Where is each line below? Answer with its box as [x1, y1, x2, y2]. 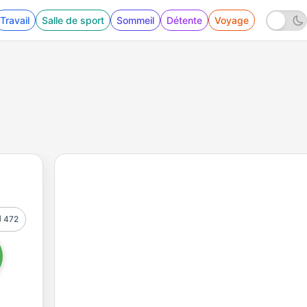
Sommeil [116, 14, 154, 26]
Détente [167, 14, 202, 26]
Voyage [214, 14, 249, 26]
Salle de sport [42, 14, 104, 26]
